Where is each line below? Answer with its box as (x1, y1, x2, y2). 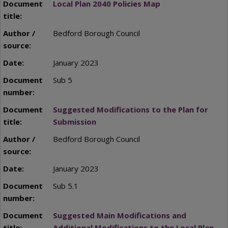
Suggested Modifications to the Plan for (52, 104, 208, 115)
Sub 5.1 (52, 180, 78, 191)
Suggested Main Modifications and (52, 210, 186, 220)
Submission (52, 116, 96, 127)
